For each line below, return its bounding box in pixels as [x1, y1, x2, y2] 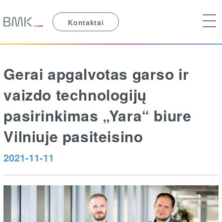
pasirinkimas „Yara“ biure [3, 104, 192, 126]
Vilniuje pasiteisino [3, 125, 143, 147]
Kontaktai [68, 17, 104, 27]
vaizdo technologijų [3, 83, 147, 105]
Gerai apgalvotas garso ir [3, 62, 189, 84]
